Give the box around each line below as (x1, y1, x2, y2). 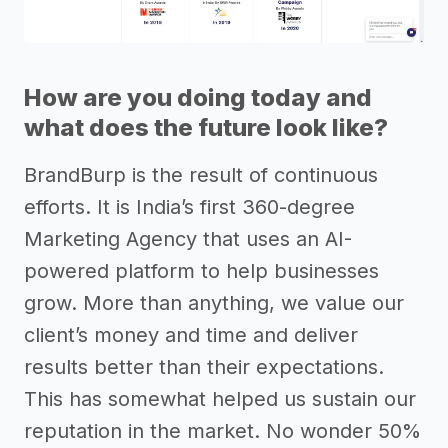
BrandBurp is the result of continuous (24, 163, 378, 188)
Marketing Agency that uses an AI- (24, 227, 352, 252)
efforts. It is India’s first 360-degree (24, 195, 355, 220)
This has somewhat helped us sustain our (24, 387, 416, 412)
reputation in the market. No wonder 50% (24, 419, 421, 444)
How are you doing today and (24, 83, 372, 113)
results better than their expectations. (24, 355, 384, 380)
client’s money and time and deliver (24, 323, 358, 348)
